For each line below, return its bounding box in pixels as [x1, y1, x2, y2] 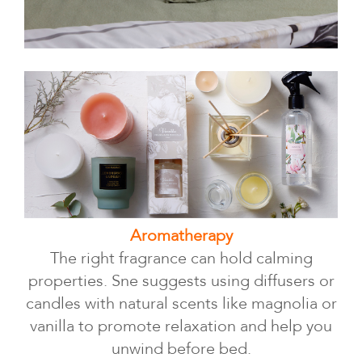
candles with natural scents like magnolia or [25, 292, 337, 314]
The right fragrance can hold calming [49, 246, 313, 269]
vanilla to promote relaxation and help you [30, 314, 332, 337]
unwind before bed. [111, 337, 251, 360]
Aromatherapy [129, 224, 233, 246]
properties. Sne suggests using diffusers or [27, 269, 335, 292]
